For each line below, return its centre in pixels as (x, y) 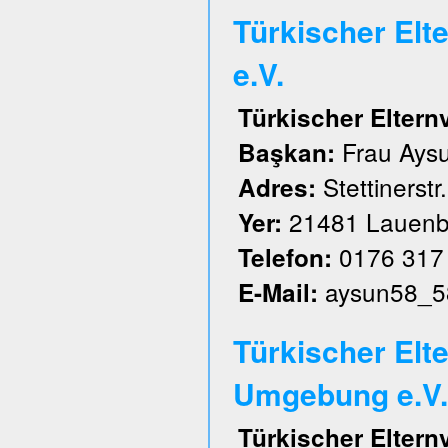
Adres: (280, 187)
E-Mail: (281, 292)
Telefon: (288, 257)
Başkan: (289, 152)
